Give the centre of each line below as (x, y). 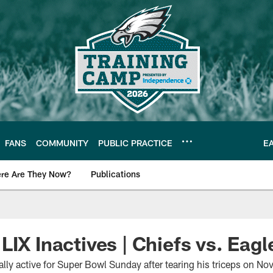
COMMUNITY (62, 143)
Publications (115, 174)
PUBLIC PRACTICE (135, 143)
